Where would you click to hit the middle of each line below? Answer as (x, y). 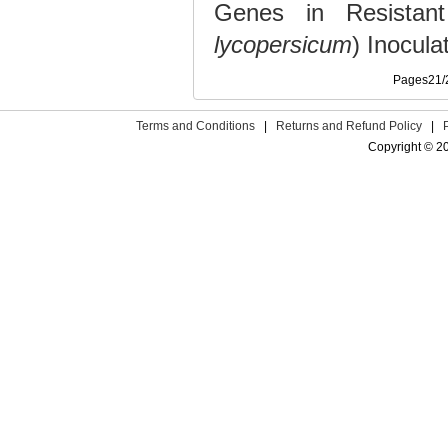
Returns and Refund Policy (348, 125)
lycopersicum (283, 44)
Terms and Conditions (195, 125)
